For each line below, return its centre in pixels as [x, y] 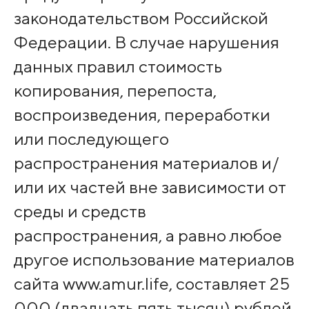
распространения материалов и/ [146, 163]
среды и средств [80, 211]
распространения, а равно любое [148, 236]
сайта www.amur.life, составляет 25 [151, 284]
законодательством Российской [141, 18]
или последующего [91, 139]
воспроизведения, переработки [142, 115]
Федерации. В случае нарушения [146, 42]
